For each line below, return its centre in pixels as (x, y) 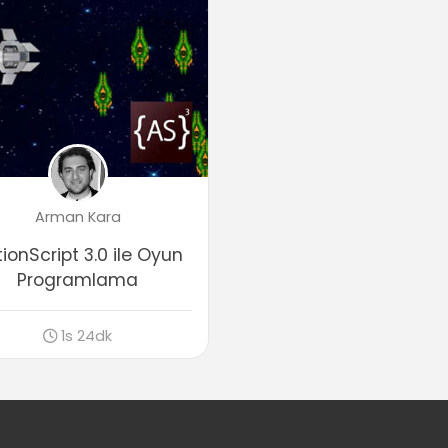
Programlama (78, 279)
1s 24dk (87, 335)
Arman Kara (77, 216)
